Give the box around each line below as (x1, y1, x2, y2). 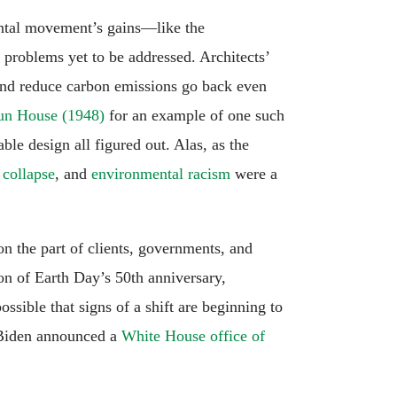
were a (230, 164, 277, 183)
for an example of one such (105, 105, 284, 124)
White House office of (121, 326, 265, 345)
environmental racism (91, 164, 230, 183)
